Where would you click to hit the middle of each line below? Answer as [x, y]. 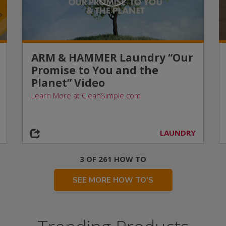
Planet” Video [68, 83]
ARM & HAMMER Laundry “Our [112, 58]
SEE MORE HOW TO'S [113, 180]
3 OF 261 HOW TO [113, 159]
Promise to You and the [95, 70]
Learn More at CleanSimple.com [86, 95]
